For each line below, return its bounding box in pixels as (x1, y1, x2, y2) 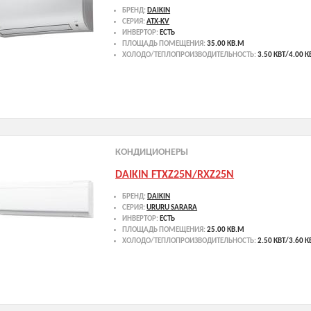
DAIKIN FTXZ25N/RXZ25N (115, 169, 235, 180)
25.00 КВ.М (207, 226, 245, 235)
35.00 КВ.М (207, 40, 245, 49)
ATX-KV (146, 18, 170, 26)
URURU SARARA (146, 204, 198, 212)
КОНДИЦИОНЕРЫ (115, 148, 189, 158)
